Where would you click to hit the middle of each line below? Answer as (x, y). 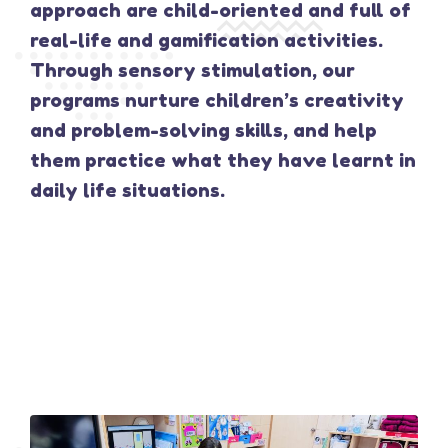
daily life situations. (127, 189)
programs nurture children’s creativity (217, 99)
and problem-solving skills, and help (203, 129)
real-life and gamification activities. (206, 39)
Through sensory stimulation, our (192, 69)
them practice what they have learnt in (223, 159)
